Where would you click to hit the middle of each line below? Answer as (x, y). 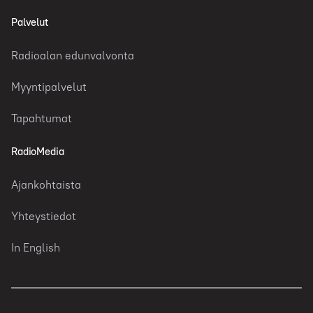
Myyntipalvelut (49, 86)
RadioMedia (38, 151)
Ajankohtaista (46, 184)
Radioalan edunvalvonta (73, 55)
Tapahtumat (42, 118)
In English (36, 247)
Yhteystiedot (44, 216)
